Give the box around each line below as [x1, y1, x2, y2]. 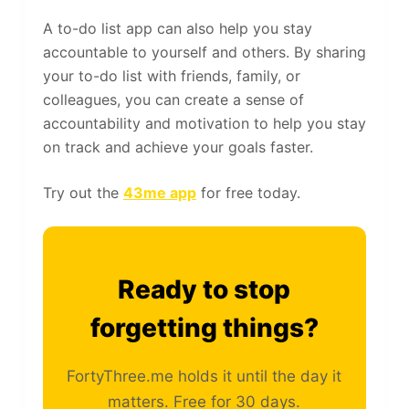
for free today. [195, 183, 300, 202]
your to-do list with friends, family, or [42, 66, 300, 85]
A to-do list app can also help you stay [42, 18, 312, 37]
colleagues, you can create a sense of [42, 89, 304, 109]
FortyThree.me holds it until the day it [67, 367, 342, 386]
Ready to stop [118, 273, 291, 305]
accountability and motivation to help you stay [42, 113, 366, 132]
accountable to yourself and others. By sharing [42, 42, 366, 61]
